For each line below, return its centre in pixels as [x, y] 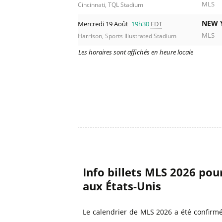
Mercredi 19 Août [104, 24]
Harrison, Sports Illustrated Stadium [127, 36]
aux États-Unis [122, 186]
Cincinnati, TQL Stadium [111, 5]
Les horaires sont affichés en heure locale [136, 52]
